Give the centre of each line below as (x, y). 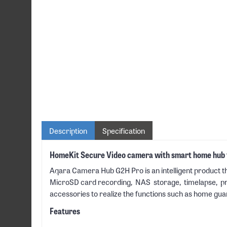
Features (65, 211)
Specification (124, 130)
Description (68, 130)
